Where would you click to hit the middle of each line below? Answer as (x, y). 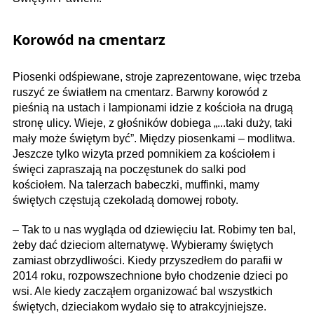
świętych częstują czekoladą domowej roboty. (125, 200)
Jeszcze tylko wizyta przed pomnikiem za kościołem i (144, 153)
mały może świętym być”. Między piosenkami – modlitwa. (154, 138)
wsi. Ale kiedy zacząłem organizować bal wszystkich (143, 291)
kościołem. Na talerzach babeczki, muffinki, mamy (136, 184)
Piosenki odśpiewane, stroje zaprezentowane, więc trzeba (157, 76)
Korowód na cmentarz (89, 39)
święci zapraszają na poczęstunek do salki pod (129, 169)
